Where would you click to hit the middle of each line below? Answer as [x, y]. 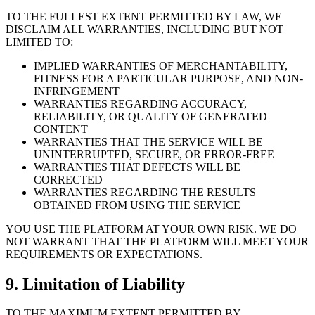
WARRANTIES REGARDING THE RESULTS [145, 192]
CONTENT [61, 129]
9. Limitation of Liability [95, 284]
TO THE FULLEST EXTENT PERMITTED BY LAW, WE [144, 16]
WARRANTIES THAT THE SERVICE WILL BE [148, 141]
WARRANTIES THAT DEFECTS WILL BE [137, 167]
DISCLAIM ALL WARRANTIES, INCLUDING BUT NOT [144, 29]
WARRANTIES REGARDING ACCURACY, [140, 103]
